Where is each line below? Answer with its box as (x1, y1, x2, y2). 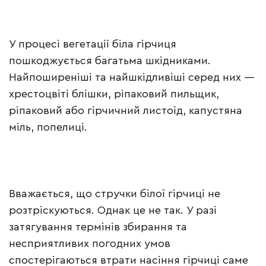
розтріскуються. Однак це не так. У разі (9, 205, 217, 216)
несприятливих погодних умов (9, 238, 170, 249)
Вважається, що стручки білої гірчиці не (9, 188, 220, 199)
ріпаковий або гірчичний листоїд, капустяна (9, 105, 242, 116)
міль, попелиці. (9, 122, 87, 133)
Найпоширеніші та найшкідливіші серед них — (9, 72, 255, 83)
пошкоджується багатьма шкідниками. (9, 55, 211, 66)
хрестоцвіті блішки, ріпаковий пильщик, (9, 88, 219, 100)
